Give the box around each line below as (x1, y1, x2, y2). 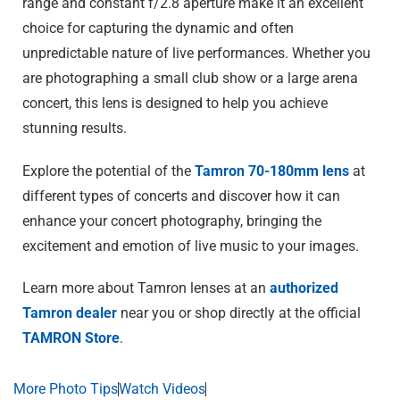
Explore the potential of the (22, 162, 195, 179)
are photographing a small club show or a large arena (22, 70, 358, 87)
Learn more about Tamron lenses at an (22, 279, 270, 296)
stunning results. (22, 120, 127, 137)
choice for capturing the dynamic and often (22, 20, 294, 37)
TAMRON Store (22, 329, 120, 346)
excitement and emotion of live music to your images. (22, 237, 359, 254)
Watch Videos (119, 380, 205, 397)
